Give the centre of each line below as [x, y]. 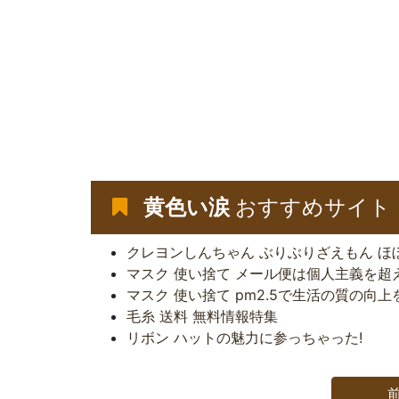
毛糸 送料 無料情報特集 [202, 316]
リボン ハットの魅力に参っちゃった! [244, 337]
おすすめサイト [310, 207]
